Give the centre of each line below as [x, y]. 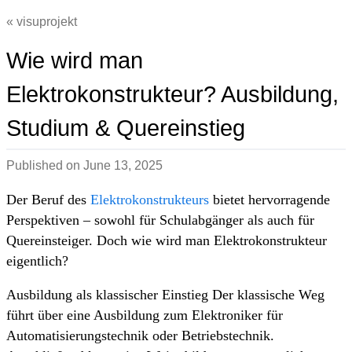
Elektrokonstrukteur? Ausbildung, [172, 94]
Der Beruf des [48, 199]
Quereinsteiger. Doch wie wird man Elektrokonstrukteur [167, 240]
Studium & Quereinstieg [126, 128]
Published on [45, 165]
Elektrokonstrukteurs [150, 199]
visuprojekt [47, 22]
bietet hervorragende [269, 199]
